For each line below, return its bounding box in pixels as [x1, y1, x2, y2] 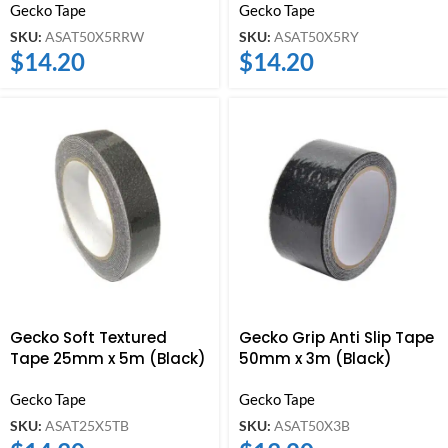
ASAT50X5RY [274, 28, 359, 45]
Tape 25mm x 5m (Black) [10, 348, 206, 370]
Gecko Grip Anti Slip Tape [239, 327, 434, 349]
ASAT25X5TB [45, 417, 129, 434]
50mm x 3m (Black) [239, 348, 392, 370]
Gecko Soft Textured [10, 327, 167, 349]
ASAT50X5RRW [45, 28, 144, 45]
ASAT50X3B [274, 417, 350, 434]
